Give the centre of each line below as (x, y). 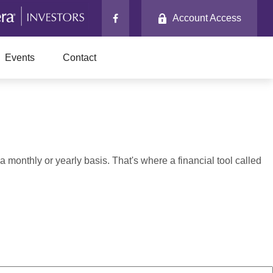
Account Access (207, 18)
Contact (79, 57)
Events (19, 57)
